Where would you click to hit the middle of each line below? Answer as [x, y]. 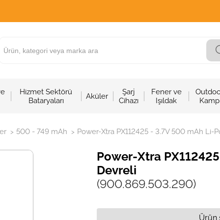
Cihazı [128, 100]
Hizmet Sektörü [46, 92]
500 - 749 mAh [42, 132]
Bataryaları [46, 100]
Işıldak [166, 100]
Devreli [117, 170]
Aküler [97, 96]
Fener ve [166, 92]
